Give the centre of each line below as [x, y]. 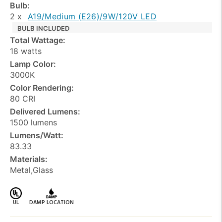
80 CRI [23, 98]
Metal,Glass [31, 170]
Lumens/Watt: [37, 135]
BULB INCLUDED [43, 28]
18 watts [26, 51]
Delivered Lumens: [45, 111]
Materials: [29, 159]
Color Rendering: [42, 87]
